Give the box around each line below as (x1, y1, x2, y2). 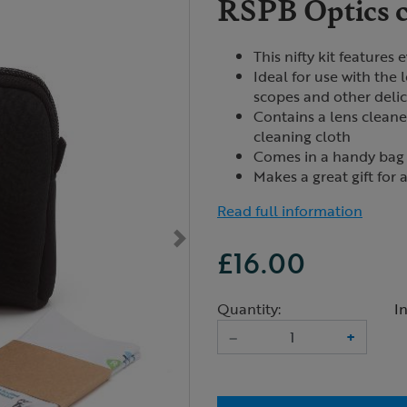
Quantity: (217, 298, 281, 320)
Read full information (217, 200, 362, 222)
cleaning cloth (253, 125, 351, 147)
